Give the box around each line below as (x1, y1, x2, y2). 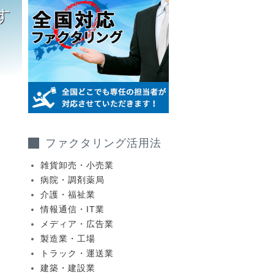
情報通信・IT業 (40, 204, 105, 214)
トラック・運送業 (40, 248, 114, 258)
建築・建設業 (40, 262, 95, 273)
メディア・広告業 (40, 218, 114, 229)
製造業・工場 (40, 233, 95, 243)
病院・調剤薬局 (40, 174, 105, 185)
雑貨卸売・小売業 (40, 160, 114, 170)
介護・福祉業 (40, 189, 95, 199)
